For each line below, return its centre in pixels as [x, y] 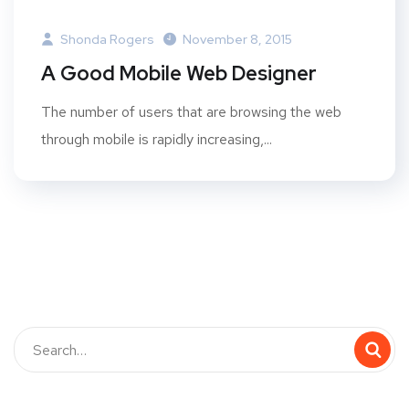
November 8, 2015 [237, 39]
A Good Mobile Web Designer [179, 73]
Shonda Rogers [106, 39]
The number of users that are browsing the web [191, 112]
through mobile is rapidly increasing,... [157, 139]
